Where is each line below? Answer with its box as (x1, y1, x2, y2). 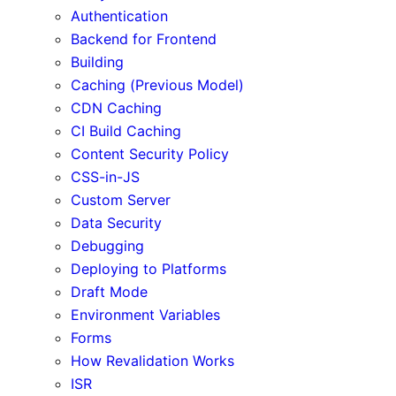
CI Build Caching (71, 121, 181, 140)
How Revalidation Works (71, 351, 234, 369)
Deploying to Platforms (71, 259, 226, 278)
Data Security (71, 213, 162, 232)
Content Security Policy (71, 144, 229, 163)
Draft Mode (71, 282, 148, 301)
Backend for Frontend (71, 29, 217, 48)
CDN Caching (71, 98, 162, 117)
